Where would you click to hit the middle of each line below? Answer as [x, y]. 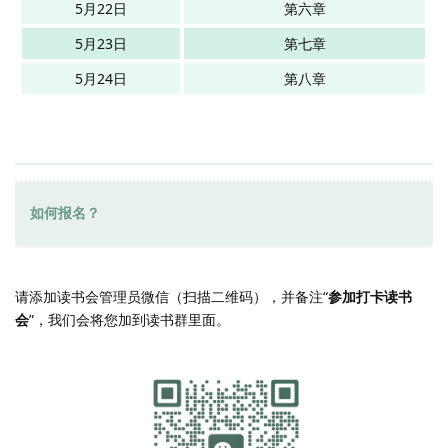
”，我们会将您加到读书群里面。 [129, 319]
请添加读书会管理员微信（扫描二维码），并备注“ [171, 296]
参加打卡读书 [370, 296]
